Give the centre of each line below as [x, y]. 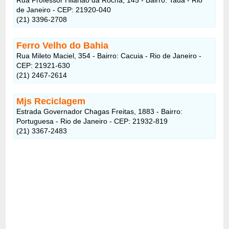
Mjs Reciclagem [51, 101]
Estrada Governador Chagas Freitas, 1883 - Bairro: [100, 111]
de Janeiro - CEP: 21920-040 [64, 9]
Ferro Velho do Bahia [63, 45]
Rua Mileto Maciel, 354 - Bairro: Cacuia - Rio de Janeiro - [109, 55]
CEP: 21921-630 [43, 65]
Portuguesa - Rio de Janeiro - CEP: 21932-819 [92, 121]
